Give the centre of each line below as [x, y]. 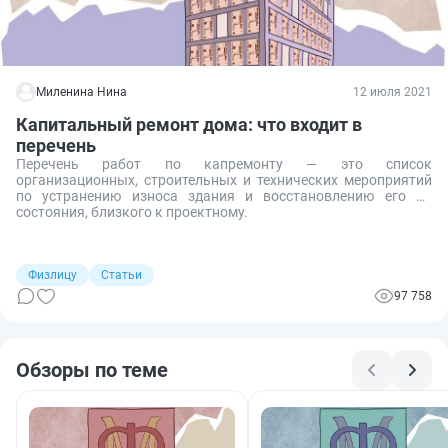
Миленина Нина [81, 91]
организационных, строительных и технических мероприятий [224, 179]
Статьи [121, 274]
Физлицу [52, 274]
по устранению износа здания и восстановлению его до [224, 195]
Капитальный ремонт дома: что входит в [189, 124]
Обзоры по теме [92, 369]
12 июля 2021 [392, 91]
